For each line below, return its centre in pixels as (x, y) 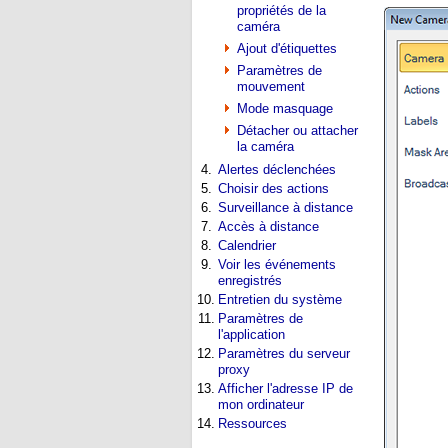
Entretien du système (280, 299)
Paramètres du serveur (284, 353)
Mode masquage (285, 109)
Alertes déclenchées (277, 169)
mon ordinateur (261, 404)
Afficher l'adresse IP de (285, 388)
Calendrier (247, 245)
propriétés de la (281, 11)
